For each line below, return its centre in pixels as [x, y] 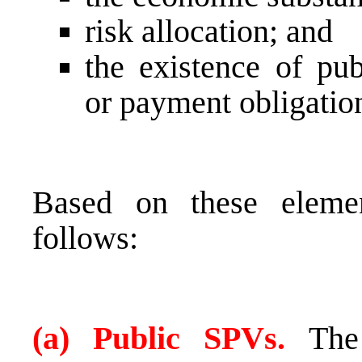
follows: [85, 238]
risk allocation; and [209, 31]
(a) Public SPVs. [171, 338]
